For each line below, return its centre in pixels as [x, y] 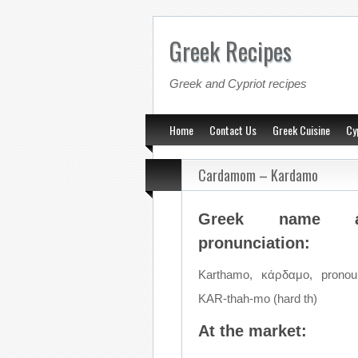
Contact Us [233, 130]
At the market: [253, 331]
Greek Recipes [230, 51]
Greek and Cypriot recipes [238, 84]
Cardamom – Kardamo [258, 175]
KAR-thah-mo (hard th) [258, 298]
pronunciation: [254, 243]
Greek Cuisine [301, 130]
